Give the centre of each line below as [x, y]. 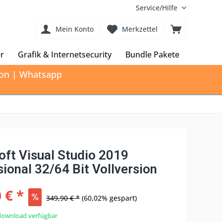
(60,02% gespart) [110, 198]
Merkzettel [140, 29]
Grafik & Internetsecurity [65, 55]
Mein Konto [75, 29]
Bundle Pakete [152, 55]
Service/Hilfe [157, 8]
